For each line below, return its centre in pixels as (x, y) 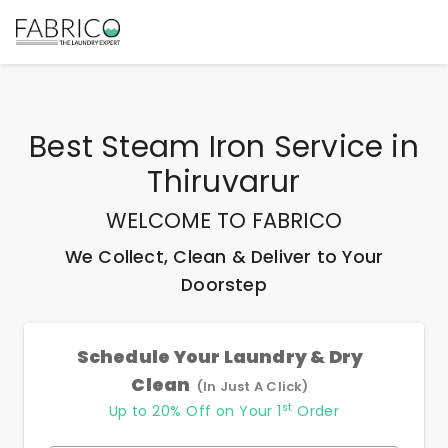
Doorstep (224, 285)
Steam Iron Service (242, 146)
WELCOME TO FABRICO (224, 220)
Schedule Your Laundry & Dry (220, 357)
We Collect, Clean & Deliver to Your (224, 257)
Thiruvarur (224, 181)
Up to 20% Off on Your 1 (195, 411)
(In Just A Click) (252, 386)
